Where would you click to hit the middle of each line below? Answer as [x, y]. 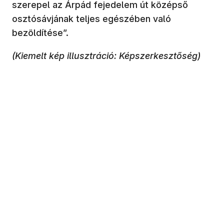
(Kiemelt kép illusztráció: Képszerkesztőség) [106, 55]
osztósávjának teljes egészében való [91, 18]
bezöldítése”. [40, 32]
